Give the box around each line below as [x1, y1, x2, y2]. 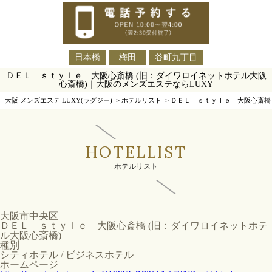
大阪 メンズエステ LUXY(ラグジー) [5, 96, 112, 104]
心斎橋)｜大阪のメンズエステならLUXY [59, 79, 213, 89]
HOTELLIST [85, 141, 187, 162]
